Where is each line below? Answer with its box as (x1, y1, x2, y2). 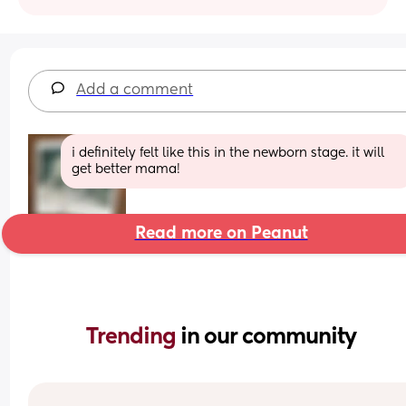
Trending (86, 325, 180, 348)
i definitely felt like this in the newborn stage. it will (72, 146, 385, 159)
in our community (180, 325, 356, 348)
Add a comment (76, 82, 194, 98)
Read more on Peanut (134, 225, 308, 242)
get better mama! (72, 162, 181, 176)
